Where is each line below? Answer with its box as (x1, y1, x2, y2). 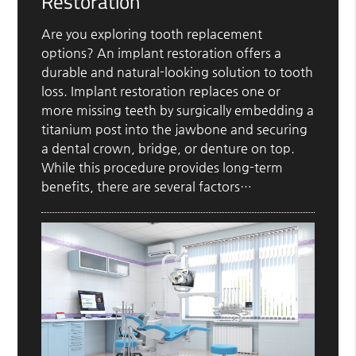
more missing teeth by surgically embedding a (41, 102, 315, 118)
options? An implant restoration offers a (41, 44, 282, 60)
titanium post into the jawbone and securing (41, 121, 308, 137)
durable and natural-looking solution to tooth (41, 64, 314, 79)
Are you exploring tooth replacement (41, 25, 263, 41)
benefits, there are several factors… (41, 178, 253, 194)
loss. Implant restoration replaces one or (41, 83, 281, 99)
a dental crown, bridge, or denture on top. (41, 140, 296, 156)
